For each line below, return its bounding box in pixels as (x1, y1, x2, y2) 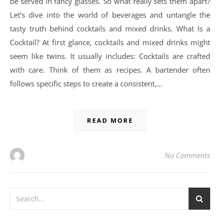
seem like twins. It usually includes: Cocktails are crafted (10, 51, 210, 61)
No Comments (165, 150, 210, 161)
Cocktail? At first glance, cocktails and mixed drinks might (10, 37, 210, 48)
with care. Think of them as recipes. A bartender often (10, 65, 210, 75)
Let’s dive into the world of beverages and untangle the (10, 10, 210, 20)
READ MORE (87, 116, 133, 125)
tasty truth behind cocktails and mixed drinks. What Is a (10, 24, 210, 34)
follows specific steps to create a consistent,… (10, 79, 163, 89)
